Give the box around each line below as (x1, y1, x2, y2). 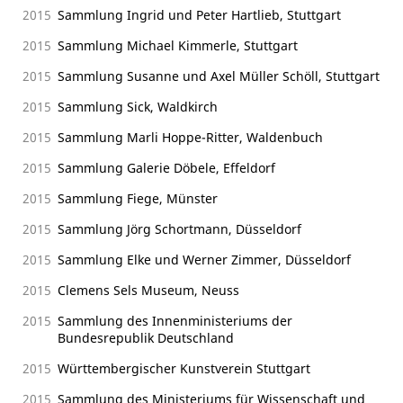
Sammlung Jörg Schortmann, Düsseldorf (58, 219, 301, 237)
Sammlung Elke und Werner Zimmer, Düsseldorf (58, 250, 351, 268)
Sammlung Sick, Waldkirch (58, 97, 218, 115)
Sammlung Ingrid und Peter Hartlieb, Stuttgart (58, 5, 341, 23)
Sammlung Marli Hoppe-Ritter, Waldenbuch (58, 128, 323, 146)
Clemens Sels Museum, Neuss (58, 281, 239, 299)
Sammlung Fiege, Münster (58, 189, 218, 207)
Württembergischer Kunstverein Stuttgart (58, 359, 310, 377)
